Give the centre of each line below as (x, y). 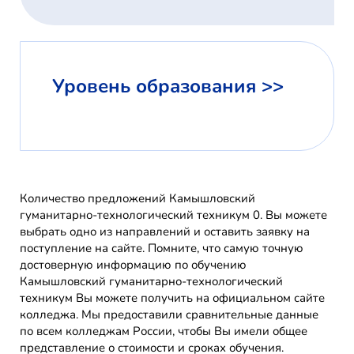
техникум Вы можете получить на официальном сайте (172, 298)
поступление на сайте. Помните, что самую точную (162, 249)
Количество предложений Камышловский (137, 199)
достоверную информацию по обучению (133, 265)
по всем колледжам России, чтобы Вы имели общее (164, 331)
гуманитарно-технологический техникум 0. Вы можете (173, 215)
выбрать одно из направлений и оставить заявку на (165, 232)
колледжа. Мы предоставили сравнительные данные (169, 315)
